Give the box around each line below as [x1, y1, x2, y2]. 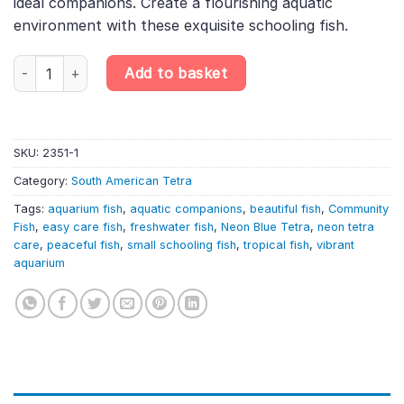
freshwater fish [130, 220, 214, 234]
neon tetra [317, 220, 374, 234]
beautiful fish [250, 202, 321, 216]
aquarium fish [48, 202, 123, 216]
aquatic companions [130, 202, 243, 216]
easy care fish [42, 220, 123, 234]
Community [328, 202, 389, 216]
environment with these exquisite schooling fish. [14, 15, 348, 34]
